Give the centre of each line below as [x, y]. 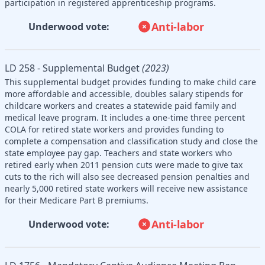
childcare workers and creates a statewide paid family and [121, 105]
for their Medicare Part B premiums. [77, 200]
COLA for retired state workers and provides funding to [114, 129]
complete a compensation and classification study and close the [131, 141]
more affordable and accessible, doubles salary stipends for [124, 93]
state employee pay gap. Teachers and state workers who [118, 153]
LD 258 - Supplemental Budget [72, 68]
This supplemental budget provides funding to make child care [130, 82]
